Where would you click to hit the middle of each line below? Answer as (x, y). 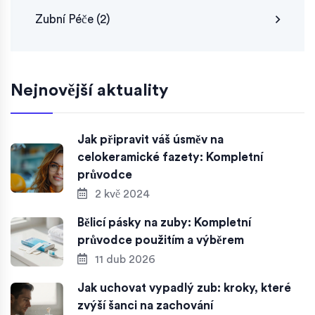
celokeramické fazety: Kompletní (170, 157)
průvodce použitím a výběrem (161, 240)
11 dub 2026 (124, 260)
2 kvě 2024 (121, 194)
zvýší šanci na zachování (145, 306)
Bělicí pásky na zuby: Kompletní (164, 223)
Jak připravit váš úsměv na (150, 140)
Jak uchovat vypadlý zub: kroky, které (184, 288)
